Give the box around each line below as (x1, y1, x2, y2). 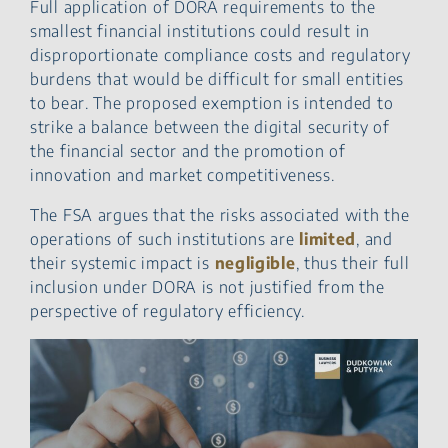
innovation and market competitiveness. (30, 164, 335, 185)
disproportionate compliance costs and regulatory (30, 44, 411, 65)
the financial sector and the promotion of (30, 140, 346, 161)
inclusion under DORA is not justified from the (30, 276, 385, 297)
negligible (214, 252, 296, 273)
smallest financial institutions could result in (30, 20, 370, 41)
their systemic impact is (30, 252, 215, 273)
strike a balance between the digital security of (30, 116, 390, 137)
